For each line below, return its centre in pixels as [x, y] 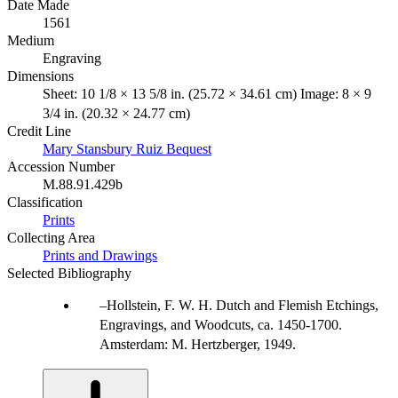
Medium [31, 40]
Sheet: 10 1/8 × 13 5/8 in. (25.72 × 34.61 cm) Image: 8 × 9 [207, 93]
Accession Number [61, 166]
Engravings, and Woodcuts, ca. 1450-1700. [221, 324]
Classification [45, 202]
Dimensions [40, 76]
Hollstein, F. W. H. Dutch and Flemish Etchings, [243, 305]
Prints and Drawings [100, 255]
